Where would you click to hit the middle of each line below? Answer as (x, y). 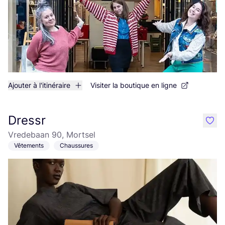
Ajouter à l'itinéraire (39, 85)
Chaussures (76, 145)
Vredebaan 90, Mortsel (52, 135)
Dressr (27, 120)
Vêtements (29, 145)
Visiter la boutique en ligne (134, 85)
